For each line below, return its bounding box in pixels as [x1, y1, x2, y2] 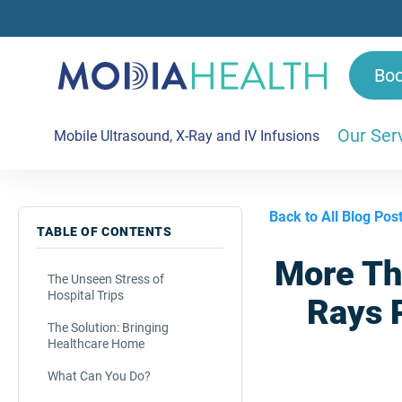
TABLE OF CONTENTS [37, 224, 172, 239]
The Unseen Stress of [48, 272, 164, 286]
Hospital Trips [48, 288, 124, 302]
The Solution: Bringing [48, 320, 169, 335]
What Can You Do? [48, 369, 151, 383]
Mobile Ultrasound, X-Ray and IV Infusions [54, 127, 319, 144]
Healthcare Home [48, 336, 144, 351]
